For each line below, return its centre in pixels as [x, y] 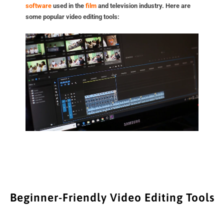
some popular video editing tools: [72, 16]
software [38, 5]
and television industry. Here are [143, 5]
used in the [68, 5]
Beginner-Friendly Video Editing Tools [112, 197]
